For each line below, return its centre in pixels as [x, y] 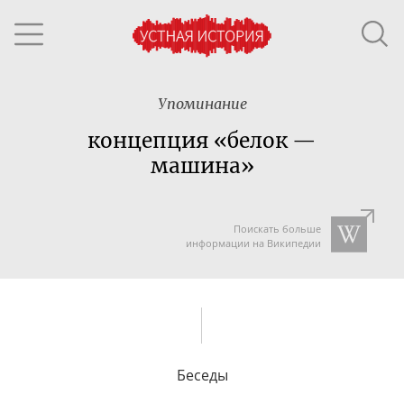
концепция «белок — [202, 141]
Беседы [202, 375]
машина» [202, 166]
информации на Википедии [253, 243]
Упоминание [202, 104]
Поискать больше [277, 229]
